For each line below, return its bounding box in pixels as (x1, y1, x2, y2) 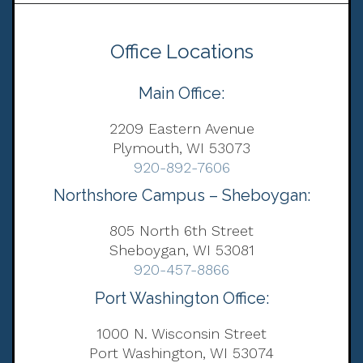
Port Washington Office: (94, 288, 269, 309)
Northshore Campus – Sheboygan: (53, 186, 310, 206)
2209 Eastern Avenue (109, 119, 254, 137)
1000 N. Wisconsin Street (96, 325, 267, 343)
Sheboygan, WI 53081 (109, 241, 254, 259)
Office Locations (109, 39, 254, 63)
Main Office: (139, 83, 224, 103)
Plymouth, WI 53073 (113, 139, 250, 156)
